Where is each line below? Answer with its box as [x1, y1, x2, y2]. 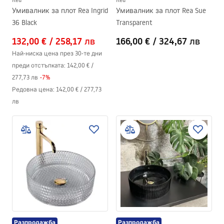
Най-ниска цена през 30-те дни [12, 49, 102, 57]
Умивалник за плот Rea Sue [116, 6, 206, 15]
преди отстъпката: [12, 61, 65, 69]
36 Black [12, 18, 37, 27]
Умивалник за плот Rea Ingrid [12, 6, 108, 15]
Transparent [116, 18, 152, 27]
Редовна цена [12, 85, 53, 93]
